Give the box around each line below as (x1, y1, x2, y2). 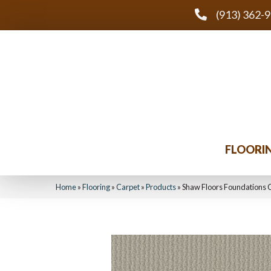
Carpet (116, 182, 140, 192)
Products (146, 182, 176, 192)
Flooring (82, 182, 110, 192)
